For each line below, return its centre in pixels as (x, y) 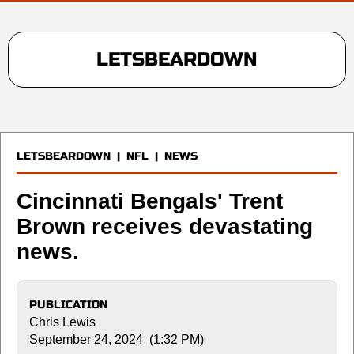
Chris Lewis (62, 322)
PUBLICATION (68, 304)
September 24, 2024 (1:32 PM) (117, 339)
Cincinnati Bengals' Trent (150, 201)
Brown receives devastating (165, 226)
